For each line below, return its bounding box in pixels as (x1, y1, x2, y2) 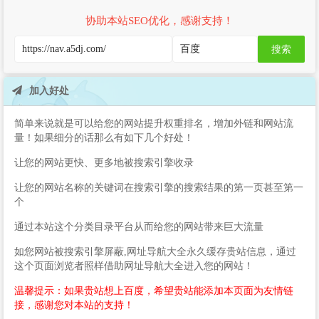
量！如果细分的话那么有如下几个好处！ (14, 132, 194, 143)
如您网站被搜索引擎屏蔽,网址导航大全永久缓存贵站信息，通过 (14, 246, 296, 257)
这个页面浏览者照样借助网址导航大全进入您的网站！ (14, 260, 253, 271)
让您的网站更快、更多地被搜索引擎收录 (14, 157, 194, 168)
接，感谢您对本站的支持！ (14, 299, 134, 310)
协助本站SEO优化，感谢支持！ (85, 14, 234, 26)
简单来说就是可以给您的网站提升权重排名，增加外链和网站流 (14, 117, 293, 129)
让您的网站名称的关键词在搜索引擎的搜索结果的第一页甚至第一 (14, 182, 303, 193)
